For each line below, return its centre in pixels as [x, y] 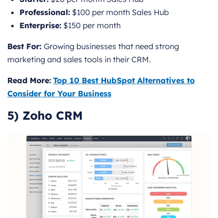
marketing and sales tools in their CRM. [79, 60]
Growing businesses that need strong [111, 46]
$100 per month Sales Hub [119, 12]
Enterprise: [40, 26]
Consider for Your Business [59, 94]
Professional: [45, 12]
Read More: [29, 81]
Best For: [26, 46]
